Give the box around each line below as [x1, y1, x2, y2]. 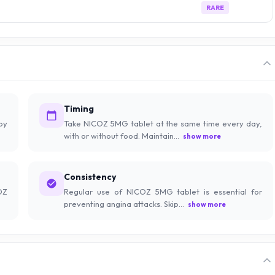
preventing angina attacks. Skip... [64, 199, 184, 209]
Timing [64, 103, 94, 114]
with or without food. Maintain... [64, 131, 179, 141]
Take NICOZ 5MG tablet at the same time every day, [64, 118, 262, 128]
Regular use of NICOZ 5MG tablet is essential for [64, 187, 262, 196]
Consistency [64, 171, 116, 182]
